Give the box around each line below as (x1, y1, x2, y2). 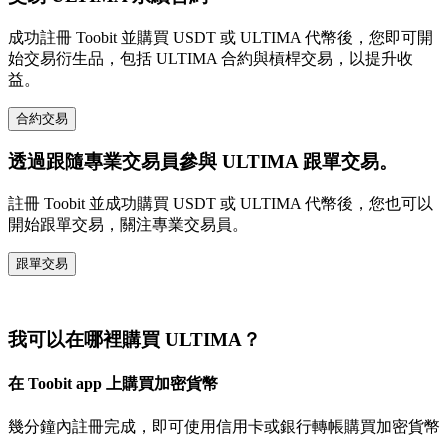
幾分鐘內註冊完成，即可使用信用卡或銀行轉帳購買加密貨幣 (8, 417, 440, 435)
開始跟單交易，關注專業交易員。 (8, 216, 248, 234)
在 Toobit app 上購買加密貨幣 (8, 375, 218, 393)
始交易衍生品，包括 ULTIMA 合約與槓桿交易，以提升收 (8, 49, 413, 67)
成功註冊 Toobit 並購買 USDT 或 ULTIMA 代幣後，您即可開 (8, 28, 433, 46)
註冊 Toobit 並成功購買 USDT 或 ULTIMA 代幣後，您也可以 (8, 195, 433, 213)
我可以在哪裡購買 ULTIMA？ (8, 329, 261, 351)
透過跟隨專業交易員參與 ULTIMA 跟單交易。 (8, 151, 398, 173)
